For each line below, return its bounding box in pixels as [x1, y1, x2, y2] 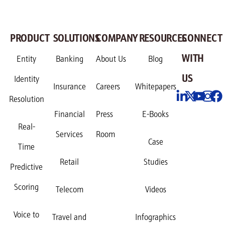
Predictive [10, 163, 43, 172]
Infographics [135, 213, 176, 222]
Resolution [9, 95, 44, 104]
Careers [96, 82, 121, 92]
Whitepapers [135, 82, 176, 92]
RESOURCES [139, 34, 187, 45]
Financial [54, 110, 85, 120]
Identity [14, 75, 39, 84]
